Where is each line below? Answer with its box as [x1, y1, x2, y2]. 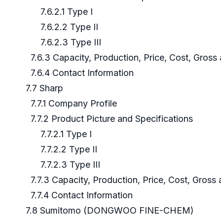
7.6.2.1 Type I [16, 6, 95, 17]
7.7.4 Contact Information [16, 190, 133, 201]
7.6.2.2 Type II [16, 22, 101, 33]
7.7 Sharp [16, 83, 66, 94]
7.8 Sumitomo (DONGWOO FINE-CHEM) [16, 205, 196, 216]
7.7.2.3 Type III [16, 159, 103, 170]
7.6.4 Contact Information [16, 68, 134, 78]
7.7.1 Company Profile [16, 98, 119, 109]
